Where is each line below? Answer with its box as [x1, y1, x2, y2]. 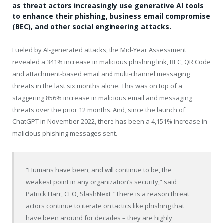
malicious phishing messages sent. [12, 129, 117, 138]
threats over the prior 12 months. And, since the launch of [12, 105, 185, 114]
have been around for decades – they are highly [26, 213, 173, 222]
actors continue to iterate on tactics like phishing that [26, 201, 185, 210]
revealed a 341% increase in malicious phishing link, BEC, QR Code [12, 57, 211, 67]
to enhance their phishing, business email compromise [12, 11, 210, 21]
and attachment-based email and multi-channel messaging [12, 69, 190, 79]
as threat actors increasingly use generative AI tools [12, 1, 204, 11]
